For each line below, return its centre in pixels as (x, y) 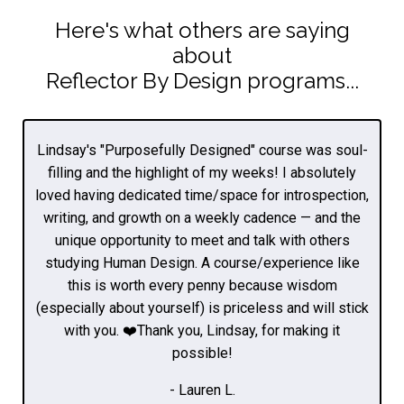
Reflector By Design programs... (202, 80)
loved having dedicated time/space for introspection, (202, 195)
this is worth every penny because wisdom (202, 285)
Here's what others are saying (202, 30)
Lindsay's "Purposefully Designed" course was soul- (202, 150)
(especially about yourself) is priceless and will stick (202, 308)
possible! (202, 353)
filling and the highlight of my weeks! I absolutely (202, 172)
